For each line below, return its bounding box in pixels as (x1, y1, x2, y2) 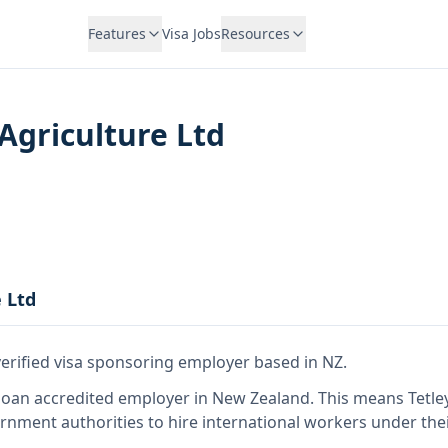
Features (87, 24, 146, 43)
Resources (220, 24, 290, 43)
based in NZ (250, 351, 343, 373)
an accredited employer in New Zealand (11, 387, 310, 409)
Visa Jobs (161, 24, 221, 43)
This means (318, 387, 408, 409)
